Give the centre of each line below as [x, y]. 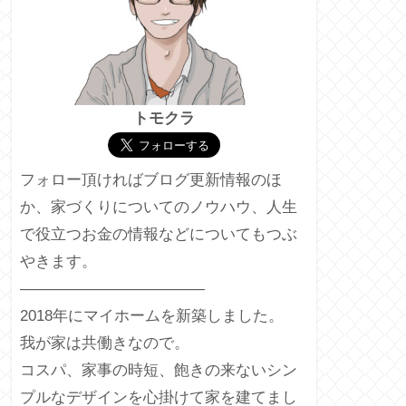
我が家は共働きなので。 [104, 343]
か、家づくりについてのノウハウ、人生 [158, 208]
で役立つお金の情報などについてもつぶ [158, 235]
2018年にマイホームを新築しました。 [151, 316]
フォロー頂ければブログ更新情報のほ [150, 180]
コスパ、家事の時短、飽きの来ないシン [158, 371]
